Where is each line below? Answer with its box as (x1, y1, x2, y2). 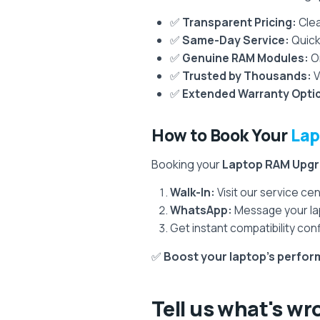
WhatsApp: (170, 202, 232, 218)
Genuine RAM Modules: (182, 50, 309, 66)
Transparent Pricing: (182, 14, 296, 30)
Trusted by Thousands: (182, 68, 311, 84)
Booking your (151, 156, 222, 172)
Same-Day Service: (182, 32, 289, 48)
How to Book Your (151, 124, 291, 146)
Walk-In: (170, 184, 215, 200)
